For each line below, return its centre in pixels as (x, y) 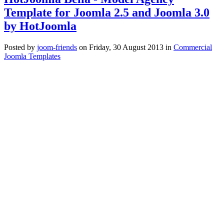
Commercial (193, 47)
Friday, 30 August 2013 (126, 47)
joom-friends (57, 47)
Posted (14, 47)
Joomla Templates (32, 56)
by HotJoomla (40, 26)
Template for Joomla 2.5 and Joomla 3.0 (107, 12)
